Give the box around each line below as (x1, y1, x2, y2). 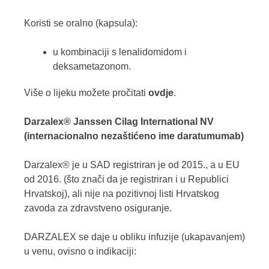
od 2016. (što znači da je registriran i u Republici (24, 174, 229, 185)
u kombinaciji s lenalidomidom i (53, 47, 187, 58)
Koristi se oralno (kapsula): (24, 18, 138, 29)
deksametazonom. (53, 61, 131, 72)
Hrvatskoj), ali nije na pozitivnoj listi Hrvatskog (24, 189, 219, 199)
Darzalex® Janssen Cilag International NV (24, 116, 214, 127)
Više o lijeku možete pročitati (24, 88, 148, 98)
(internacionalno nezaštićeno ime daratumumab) (24, 131, 244, 142)
